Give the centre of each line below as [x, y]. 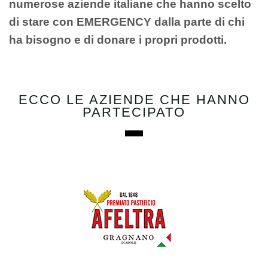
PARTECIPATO [134, 112]
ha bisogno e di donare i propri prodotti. [119, 39]
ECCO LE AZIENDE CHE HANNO [134, 100]
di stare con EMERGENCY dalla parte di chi [127, 22]
